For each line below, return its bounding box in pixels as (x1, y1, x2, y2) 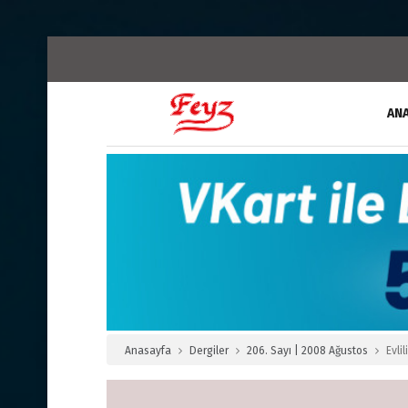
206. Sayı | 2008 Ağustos (247, 344, 368, 358)
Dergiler (189, 344, 229, 358)
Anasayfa (125, 344, 171, 358)
